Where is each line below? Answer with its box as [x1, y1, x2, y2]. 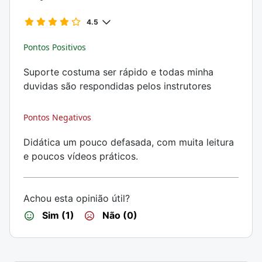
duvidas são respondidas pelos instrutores [23, 80, 211, 92]
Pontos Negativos [23, 112, 91, 123]
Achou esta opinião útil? [23, 192, 130, 204]
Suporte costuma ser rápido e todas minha [23, 66, 213, 78]
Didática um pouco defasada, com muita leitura [23, 136, 234, 148]
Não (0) [100, 209, 137, 221]
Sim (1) [40, 209, 74, 221]
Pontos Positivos [23, 42, 86, 53]
